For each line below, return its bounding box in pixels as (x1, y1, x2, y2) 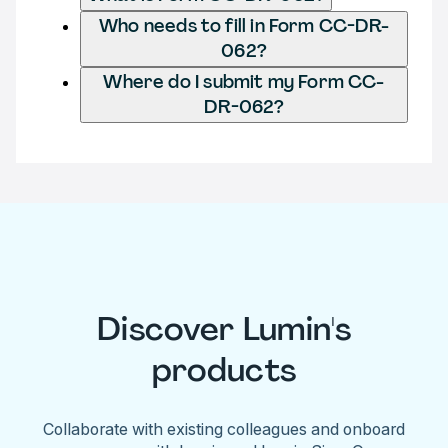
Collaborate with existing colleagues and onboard (42, 418, 406, 439)
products (151, 349, 297, 392)
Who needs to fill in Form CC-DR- (99, 13, 389, 38)
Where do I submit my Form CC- (103, 69, 385, 94)
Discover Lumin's (96, 308, 352, 351)
